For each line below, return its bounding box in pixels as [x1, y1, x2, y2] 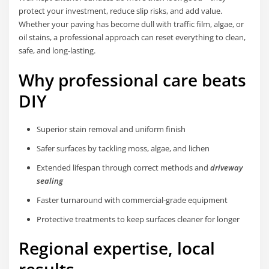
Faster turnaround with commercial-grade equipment [36, 194, 228, 205]
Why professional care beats [19, 68, 247, 91]
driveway [210, 162, 243, 173]
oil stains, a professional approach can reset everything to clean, [19, 32, 246, 43]
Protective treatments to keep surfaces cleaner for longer [36, 213, 240, 225]
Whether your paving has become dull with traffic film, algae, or [19, 19, 244, 30]
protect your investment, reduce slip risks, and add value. [19, 5, 223, 17]
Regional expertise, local [19, 237, 216, 260]
